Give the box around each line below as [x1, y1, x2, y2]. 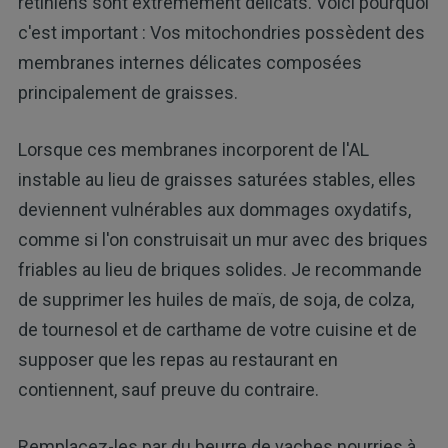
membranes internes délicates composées [17, 52, 362, 74]
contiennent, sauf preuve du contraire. [17, 379, 319, 401]
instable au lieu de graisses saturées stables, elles [17, 169, 416, 191]
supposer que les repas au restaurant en [17, 349, 338, 371]
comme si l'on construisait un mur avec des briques [17, 229, 428, 251]
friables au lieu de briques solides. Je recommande [17, 259, 422, 281]
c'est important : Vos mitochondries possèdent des [17, 22, 425, 44]
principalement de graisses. [17, 82, 238, 104]
